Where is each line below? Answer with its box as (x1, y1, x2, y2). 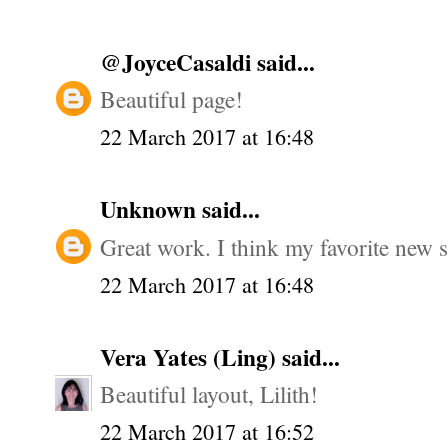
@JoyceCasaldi (100, 44, 257, 79)
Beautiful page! (100, 83, 243, 116)
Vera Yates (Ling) (100, 339, 282, 374)
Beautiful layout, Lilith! (100, 377, 318, 410)
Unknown (100, 192, 202, 227)
